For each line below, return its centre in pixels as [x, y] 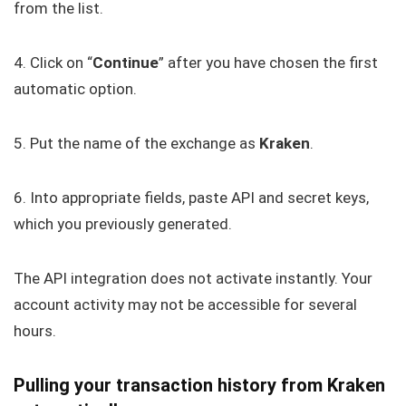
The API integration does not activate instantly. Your [193, 279]
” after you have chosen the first [268, 63]
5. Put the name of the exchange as [136, 144]
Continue [126, 63]
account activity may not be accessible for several [185, 305]
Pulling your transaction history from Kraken [199, 386]
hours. [35, 331]
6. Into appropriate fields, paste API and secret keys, [191, 198]
